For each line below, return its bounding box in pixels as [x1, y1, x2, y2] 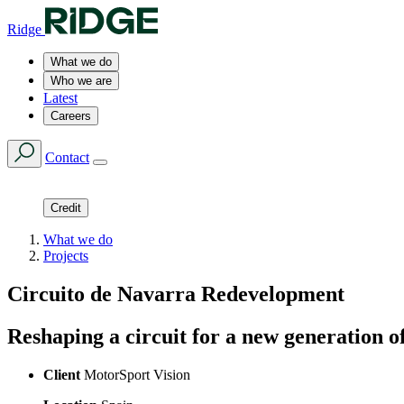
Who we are [50, 74, 112, 87]
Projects [43, 248, 88, 263]
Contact [45, 150, 89, 165]
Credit [50, 201, 81, 215]
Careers [50, 109, 91, 123]
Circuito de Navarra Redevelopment [7, 281, 344, 306]
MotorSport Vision [80, 366, 190, 382]
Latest [43, 90, 78, 106]
